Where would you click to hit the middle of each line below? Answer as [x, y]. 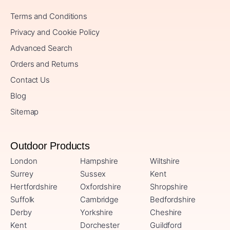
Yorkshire [97, 213]
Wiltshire [165, 161]
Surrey [22, 174]
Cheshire [166, 213]
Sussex [93, 174]
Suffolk [23, 200]
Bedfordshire [172, 200]
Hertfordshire [34, 187]
